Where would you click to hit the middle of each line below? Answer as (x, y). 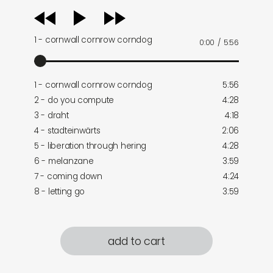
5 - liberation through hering (90, 146)
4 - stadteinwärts (67, 131)
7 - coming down (68, 177)
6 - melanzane (64, 161)
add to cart (136, 241)
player (45, 21)
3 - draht (51, 116)
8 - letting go (60, 192)
